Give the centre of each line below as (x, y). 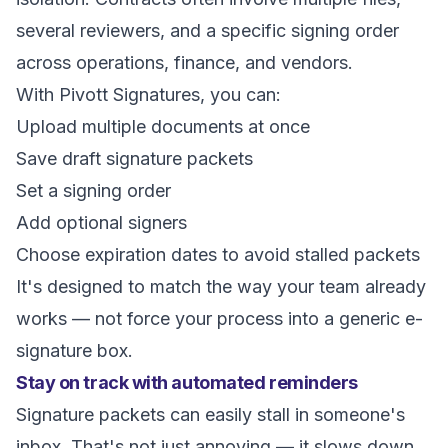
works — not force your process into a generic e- (219, 318)
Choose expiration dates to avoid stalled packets (218, 254)
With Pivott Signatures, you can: (148, 94)
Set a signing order (93, 190)
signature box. (74, 350)
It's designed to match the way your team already (221, 286)
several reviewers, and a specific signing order (207, 30)
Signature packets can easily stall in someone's (210, 414)
